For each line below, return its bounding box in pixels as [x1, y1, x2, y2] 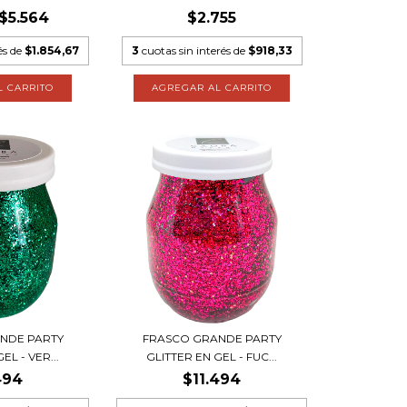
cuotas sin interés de [141, 44, 248, 58]
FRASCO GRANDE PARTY [142, 332, 282, 346]
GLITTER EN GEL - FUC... [146, 350, 278, 364]
